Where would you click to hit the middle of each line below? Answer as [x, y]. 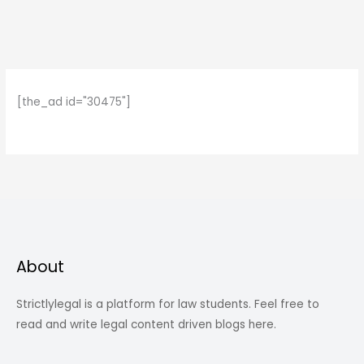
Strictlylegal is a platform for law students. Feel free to [168, 305]
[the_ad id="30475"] [74, 102]
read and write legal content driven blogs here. [146, 325]
